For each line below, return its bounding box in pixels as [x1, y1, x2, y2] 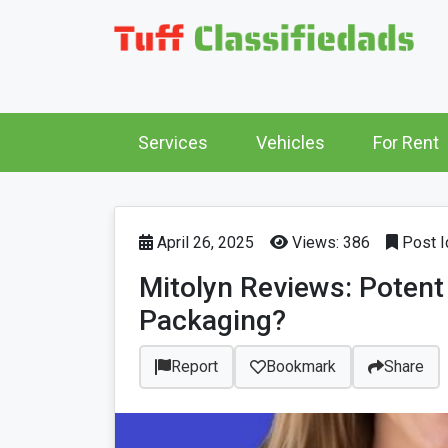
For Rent [373, 132, 439, 154]
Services [138, 132, 208, 154]
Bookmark [266, 357, 336, 377]
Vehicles [256, 132, 325, 154]
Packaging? [139, 304, 286, 338]
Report [171, 357, 218, 377]
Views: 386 [288, 233, 370, 253]
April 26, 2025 [153, 233, 254, 253]
